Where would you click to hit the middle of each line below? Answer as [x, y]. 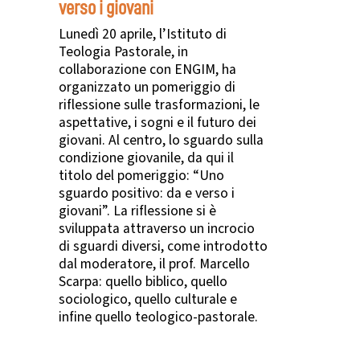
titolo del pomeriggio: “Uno [141, 175]
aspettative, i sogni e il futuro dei [157, 122]
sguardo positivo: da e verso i [147, 193]
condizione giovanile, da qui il [146, 157]
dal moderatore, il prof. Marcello [154, 264]
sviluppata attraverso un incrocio [157, 228]
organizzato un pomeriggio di [147, 87]
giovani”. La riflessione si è [137, 211]
